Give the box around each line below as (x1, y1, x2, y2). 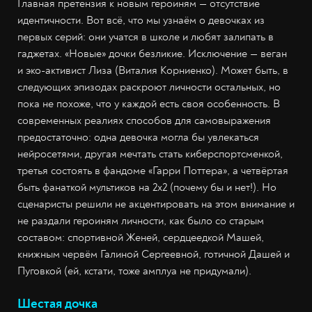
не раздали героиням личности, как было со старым (17, 214, 264, 228)
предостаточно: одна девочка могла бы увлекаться (17, 130, 259, 145)
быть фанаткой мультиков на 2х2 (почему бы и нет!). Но (17, 180, 276, 195)
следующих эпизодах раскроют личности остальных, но (17, 80, 281, 95)
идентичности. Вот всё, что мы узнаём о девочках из (17, 13, 265, 28)
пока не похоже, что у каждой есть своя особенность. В (17, 97, 280, 111)
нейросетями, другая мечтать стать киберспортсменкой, (17, 147, 283, 162)
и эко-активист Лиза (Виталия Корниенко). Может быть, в (17, 63, 288, 78)
